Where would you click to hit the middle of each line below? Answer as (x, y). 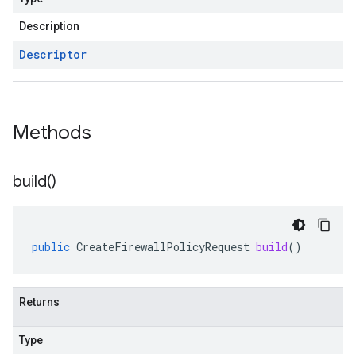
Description (49, 26)
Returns (39, 302)
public (51, 247)
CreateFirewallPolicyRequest (163, 247)
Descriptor (53, 54)
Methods (54, 133)
